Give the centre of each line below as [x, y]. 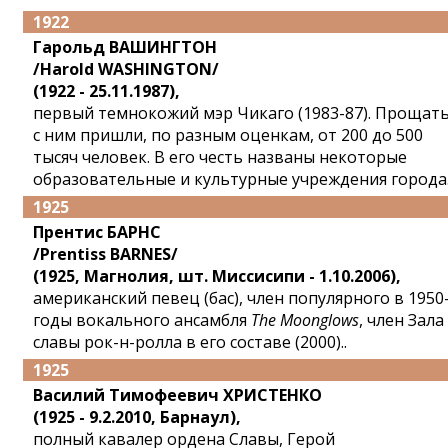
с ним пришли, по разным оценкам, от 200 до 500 [228, 135]
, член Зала [401, 320]
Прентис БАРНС [97, 232]
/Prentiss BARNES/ [105, 254]
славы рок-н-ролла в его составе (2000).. [190, 342]
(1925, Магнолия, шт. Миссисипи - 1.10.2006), [217, 276]
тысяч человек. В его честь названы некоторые [220, 157]
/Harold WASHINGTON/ [126, 69]
